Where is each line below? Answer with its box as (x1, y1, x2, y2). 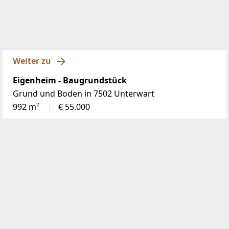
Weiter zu (13, 55, 51, 66)
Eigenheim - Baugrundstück (13, 74, 127, 86)
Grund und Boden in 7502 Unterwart (13, 87, 154, 99)
